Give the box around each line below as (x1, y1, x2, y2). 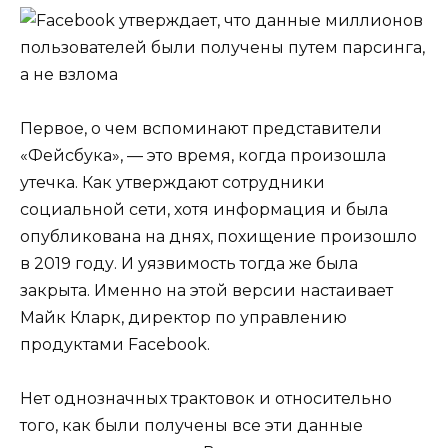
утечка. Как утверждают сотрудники (20, 172, 325, 192)
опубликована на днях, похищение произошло (20, 226, 417, 246)
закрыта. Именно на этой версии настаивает (20, 280, 393, 300)
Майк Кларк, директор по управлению (20, 307, 347, 327)
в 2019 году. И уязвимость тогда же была (20, 253, 358, 273)
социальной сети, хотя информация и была (20, 199, 388, 219)
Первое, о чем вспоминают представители (20, 118, 382, 138)
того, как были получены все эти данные (20, 415, 363, 435)
